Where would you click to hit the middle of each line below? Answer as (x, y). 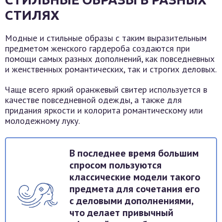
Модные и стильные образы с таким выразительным (106, 38)
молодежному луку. (42, 121)
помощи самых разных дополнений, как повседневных (110, 59)
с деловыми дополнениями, (132, 201)
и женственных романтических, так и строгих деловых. (111, 69)
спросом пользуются (115, 165)
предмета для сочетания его (135, 189)
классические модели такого (135, 177)
